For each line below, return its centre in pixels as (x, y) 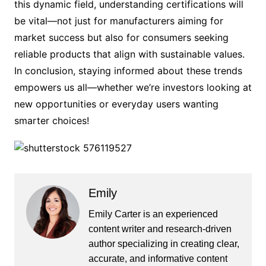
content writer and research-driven (160, 229)
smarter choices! (51, 121)
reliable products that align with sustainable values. (129, 54)
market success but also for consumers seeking (121, 37)
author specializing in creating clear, (164, 244)
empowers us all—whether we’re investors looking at (133, 87)
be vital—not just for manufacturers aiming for (118, 21)
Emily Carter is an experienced (153, 214)
